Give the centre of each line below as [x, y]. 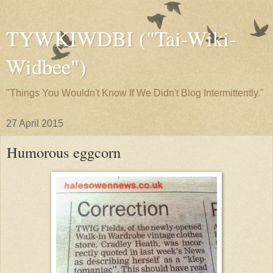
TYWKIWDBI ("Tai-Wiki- [121, 38]
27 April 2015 [35, 123]
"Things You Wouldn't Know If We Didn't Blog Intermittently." [135, 93]
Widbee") [46, 66]
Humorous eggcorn [64, 152]
